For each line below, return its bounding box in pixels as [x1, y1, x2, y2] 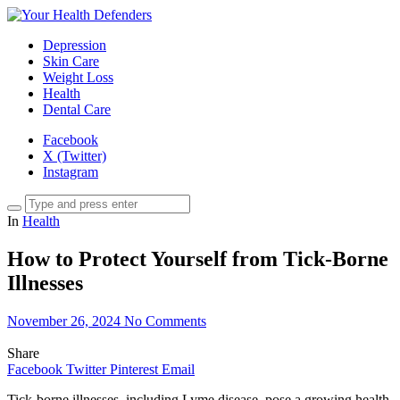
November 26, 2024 [7, 312, 121, 329]
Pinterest [110, 361, 158, 377]
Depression [43, 37, 106, 53]
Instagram [43, 164, 98, 179]
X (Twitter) [43, 148, 106, 163]
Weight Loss [43, 70, 113, 85]
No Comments [124, 312, 206, 329]
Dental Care [43, 102, 111, 117]
